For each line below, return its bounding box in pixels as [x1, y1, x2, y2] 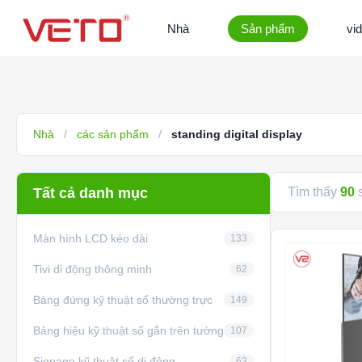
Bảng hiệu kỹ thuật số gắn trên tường [33, 324, 224, 337]
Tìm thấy [288, 185, 340, 199]
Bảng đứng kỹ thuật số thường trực [33, 293, 213, 306]
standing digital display [171, 128, 302, 141]
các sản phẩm [77, 128, 149, 141]
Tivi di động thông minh [33, 263, 152, 276]
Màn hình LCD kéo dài [33, 232, 148, 245]
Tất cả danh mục [33, 185, 148, 201]
